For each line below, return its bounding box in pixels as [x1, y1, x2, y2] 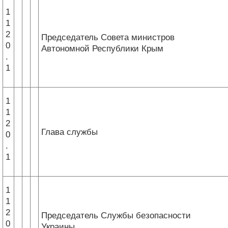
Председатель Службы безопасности [41, 210, 191, 220]
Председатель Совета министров [41, 32, 175, 42]
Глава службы [41, 127, 98, 137]
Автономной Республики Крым [41, 43, 163, 53]
